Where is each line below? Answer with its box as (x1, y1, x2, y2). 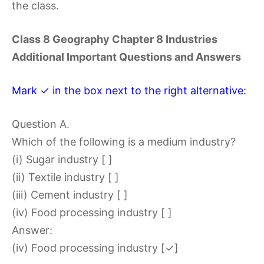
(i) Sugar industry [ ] (12, 153, 113, 166)
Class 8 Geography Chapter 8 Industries (12, 32, 217, 45)
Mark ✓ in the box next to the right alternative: (12, 84, 246, 97)
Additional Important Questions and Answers (12, 50, 241, 63)
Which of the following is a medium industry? (12, 135, 236, 148)
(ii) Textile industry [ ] (12, 170, 119, 183)
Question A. (12, 117, 70, 130)
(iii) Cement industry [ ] (12, 188, 128, 201)
